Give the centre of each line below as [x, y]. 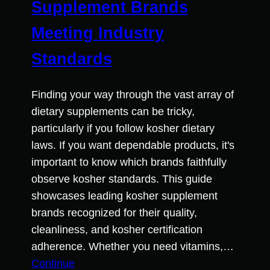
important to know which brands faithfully [129, 162]
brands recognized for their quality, [114, 212]
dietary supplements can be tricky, [113, 111]
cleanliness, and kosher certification [117, 229]
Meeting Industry [98, 33]
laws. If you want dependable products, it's [133, 145]
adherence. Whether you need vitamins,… [133, 246]
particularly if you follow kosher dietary [123, 128]
